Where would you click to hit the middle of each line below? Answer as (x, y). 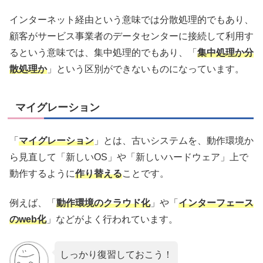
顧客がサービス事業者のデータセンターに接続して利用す (131, 36)
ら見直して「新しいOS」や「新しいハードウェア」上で (129, 157)
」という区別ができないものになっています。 (146, 69)
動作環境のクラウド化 (103, 203)
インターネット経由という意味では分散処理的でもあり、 (131, 20)
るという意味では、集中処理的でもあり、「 (103, 53)
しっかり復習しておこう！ (116, 254)
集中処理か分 (225, 53)
